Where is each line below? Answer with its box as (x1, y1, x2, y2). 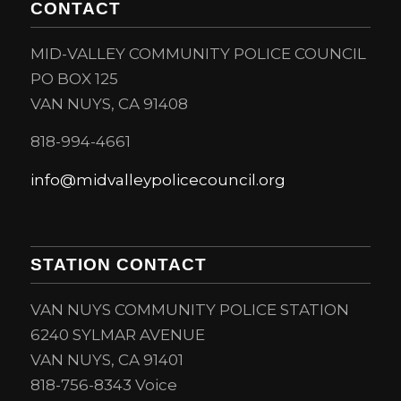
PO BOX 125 (30, 69, 118, 88)
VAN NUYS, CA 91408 (30, 94, 188, 113)
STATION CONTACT (30, 255, 207, 275)
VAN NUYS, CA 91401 (30, 351, 183, 370)
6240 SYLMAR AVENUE (30, 326, 205, 345)
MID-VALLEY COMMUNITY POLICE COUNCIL (30, 44, 366, 63)
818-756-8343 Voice (30, 376, 177, 395)
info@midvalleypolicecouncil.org (30, 170, 286, 189)
